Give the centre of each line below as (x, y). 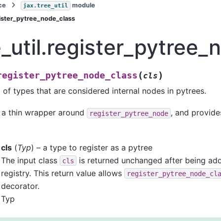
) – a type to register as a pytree (92, 147)
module (83, 5)
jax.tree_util (45, 6)
